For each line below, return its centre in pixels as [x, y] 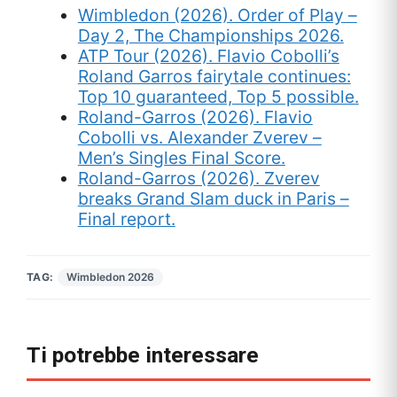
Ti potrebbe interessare [143, 354]
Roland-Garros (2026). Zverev [198, 178]
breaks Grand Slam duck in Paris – [213, 198]
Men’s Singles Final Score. [181, 157]
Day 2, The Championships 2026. [210, 35]
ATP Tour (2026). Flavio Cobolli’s [208, 55]
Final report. [126, 218]
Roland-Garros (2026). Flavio [195, 117]
